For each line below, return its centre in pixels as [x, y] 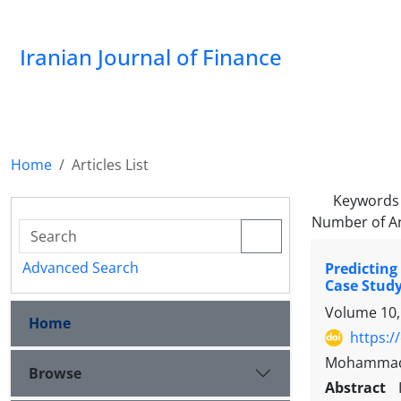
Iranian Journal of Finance [151, 57]
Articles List [110, 165]
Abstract [358, 388]
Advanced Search [81, 268]
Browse [55, 373]
